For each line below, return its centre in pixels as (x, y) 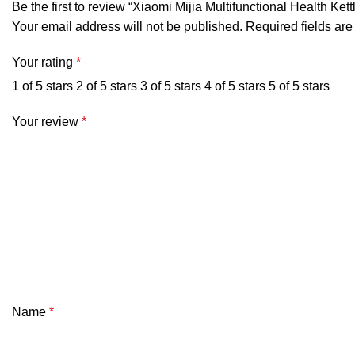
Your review (47, 122)
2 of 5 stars (107, 86)
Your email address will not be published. (127, 27)
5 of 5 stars (299, 86)
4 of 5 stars (235, 86)
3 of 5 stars (171, 86)
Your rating (44, 63)
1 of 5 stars (42, 86)
